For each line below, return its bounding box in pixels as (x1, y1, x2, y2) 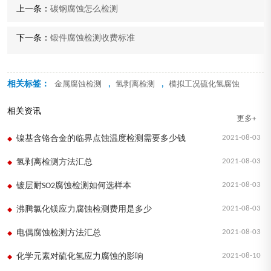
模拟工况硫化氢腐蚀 (169, 80, 240, 88)
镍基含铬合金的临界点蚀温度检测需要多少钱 (16, 134, 186, 143)
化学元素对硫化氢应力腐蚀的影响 (16, 252, 143, 261)
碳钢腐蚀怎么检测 (50, 4, 118, 14)
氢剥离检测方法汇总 (16, 157, 93, 167)
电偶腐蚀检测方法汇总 (16, 228, 101, 238)
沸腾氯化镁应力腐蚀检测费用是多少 (16, 204, 152, 214)
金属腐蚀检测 (54, 80, 102, 88)
